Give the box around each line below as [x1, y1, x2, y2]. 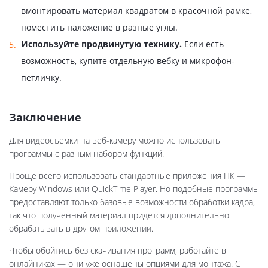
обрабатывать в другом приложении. [9, 223, 153, 234]
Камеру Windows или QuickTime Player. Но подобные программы [9, 183, 259, 195]
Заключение [9, 110, 81, 125]
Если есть [182, 38, 224, 50]
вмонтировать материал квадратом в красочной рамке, [21, 5, 252, 17]
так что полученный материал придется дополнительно [9, 209, 229, 221]
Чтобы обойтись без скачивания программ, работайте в [9, 245, 226, 257]
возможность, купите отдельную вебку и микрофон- [21, 55, 234, 67]
